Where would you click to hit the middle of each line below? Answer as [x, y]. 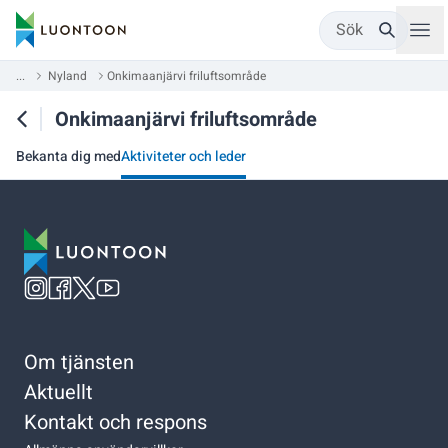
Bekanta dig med [68, 156]
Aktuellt [58, 392]
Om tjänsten [79, 362]
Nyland [67, 76]
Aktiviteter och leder [183, 156]
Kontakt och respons [115, 422]
